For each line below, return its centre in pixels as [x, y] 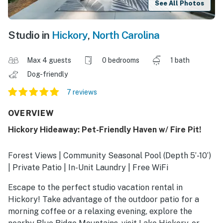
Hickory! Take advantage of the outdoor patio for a [104, 200]
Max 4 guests [49, 60]
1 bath [180, 60]
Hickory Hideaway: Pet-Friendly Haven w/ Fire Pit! [105, 130]
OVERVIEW [31, 113]
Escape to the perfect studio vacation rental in [95, 188]
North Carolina [126, 35]
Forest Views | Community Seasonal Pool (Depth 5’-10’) [110, 156]
